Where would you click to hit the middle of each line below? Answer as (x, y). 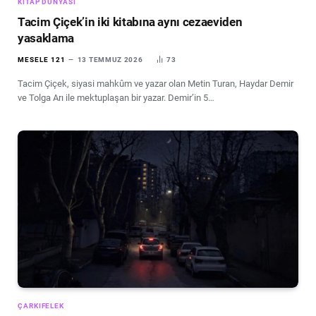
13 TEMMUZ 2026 (110, 59)
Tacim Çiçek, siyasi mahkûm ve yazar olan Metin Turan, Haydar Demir (156, 83)
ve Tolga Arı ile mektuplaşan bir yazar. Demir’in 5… (116, 97)
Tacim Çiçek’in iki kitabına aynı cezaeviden (130, 22)
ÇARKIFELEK (41, 306)
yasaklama (46, 38)
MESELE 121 (42, 59)
